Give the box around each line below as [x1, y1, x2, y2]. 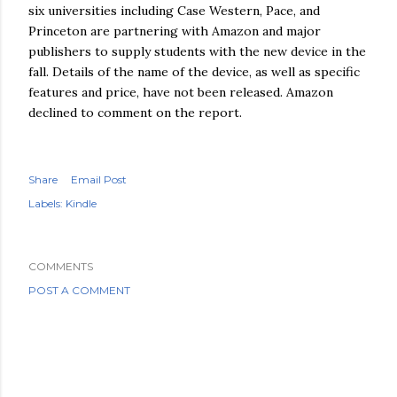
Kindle [66, 197, 97, 210]
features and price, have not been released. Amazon [28, 84, 333, 100]
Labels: [28, 197, 63, 210]
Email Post [71, 173, 127, 186]
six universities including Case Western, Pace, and [28, 3, 320, 19]
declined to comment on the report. [28, 105, 242, 121]
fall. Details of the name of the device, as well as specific [28, 64, 360, 80]
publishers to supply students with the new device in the [28, 43, 366, 59]
